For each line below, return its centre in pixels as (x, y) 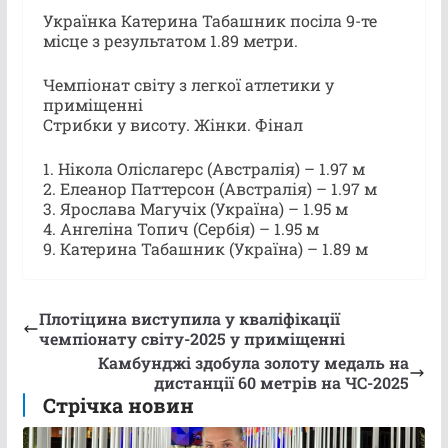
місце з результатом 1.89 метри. (170, 40)
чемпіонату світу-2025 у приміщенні (191, 338)
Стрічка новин (118, 404)
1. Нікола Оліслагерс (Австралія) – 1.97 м (203, 168)
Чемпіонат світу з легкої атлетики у (188, 84)
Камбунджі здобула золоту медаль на (254, 362)
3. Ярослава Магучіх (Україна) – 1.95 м (195, 208)
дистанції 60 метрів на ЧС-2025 (282, 382)
